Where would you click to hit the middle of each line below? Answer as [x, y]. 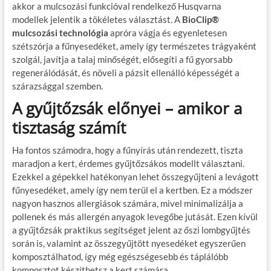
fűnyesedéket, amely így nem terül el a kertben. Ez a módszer [132, 190]
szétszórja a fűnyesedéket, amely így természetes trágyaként [134, 46]
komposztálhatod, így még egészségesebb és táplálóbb [120, 256]
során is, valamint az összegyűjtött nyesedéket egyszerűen [129, 243]
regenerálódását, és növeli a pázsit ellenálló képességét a [126, 72]
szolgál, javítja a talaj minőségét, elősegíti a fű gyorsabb [122, 59]
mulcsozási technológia [60, 32]
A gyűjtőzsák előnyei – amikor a [127, 108]
